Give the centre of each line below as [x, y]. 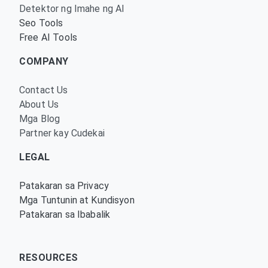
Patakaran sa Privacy [64, 186]
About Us [39, 104]
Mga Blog [40, 119]
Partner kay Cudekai [62, 133]
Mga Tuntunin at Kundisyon [77, 200]
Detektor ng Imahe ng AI [72, 9]
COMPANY [44, 61]
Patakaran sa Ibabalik [65, 214]
